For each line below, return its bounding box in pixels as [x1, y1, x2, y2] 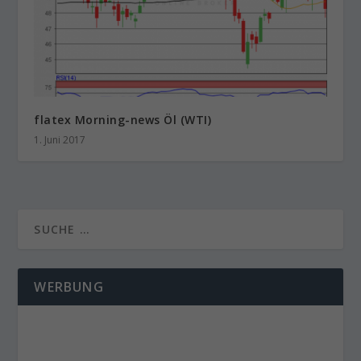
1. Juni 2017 [34, 133, 86, 147]
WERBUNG [34, 278, 104, 297]
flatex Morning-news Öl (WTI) [34, 112, 212, 128]
